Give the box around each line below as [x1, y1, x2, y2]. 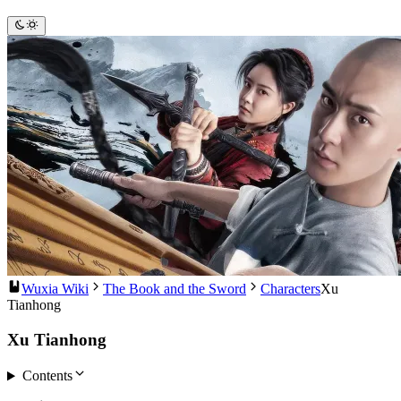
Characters [260, 280, 320, 296]
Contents [21, 368, 73, 384]
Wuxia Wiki [21, 280, 89, 296]
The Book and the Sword [103, 280, 246, 296]
